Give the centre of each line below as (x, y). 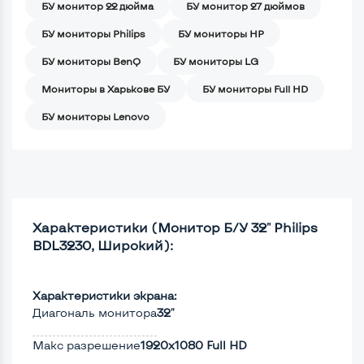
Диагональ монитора (95, 312)
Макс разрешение (87, 344)
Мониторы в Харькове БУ (106, 88)
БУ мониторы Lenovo (95, 116)
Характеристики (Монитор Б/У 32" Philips (175, 227)
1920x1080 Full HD (194, 344)
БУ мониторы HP (221, 33)
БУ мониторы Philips (93, 33)
